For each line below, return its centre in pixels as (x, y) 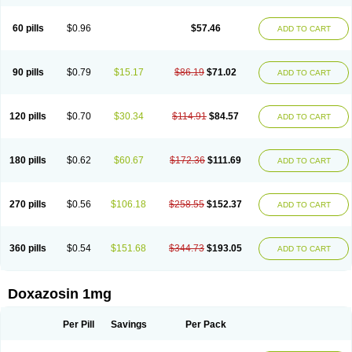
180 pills (28, 160)
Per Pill (79, 324)
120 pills (28, 116)
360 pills (28, 248)
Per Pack (205, 324)
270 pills (28, 204)
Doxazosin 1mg (60, 294)
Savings (128, 324)
